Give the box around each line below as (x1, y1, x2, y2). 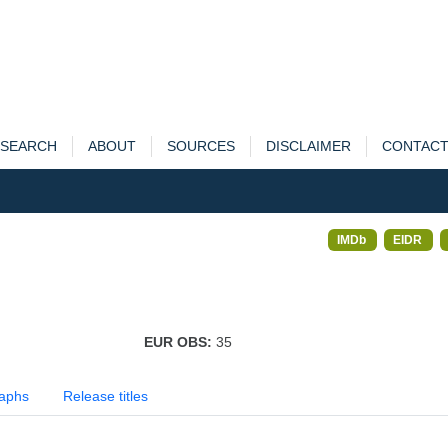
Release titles (63, 388, 148, 404)
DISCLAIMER (265, 138, 351, 154)
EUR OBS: (143, 334, 216, 350)
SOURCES (166, 138, 235, 154)
